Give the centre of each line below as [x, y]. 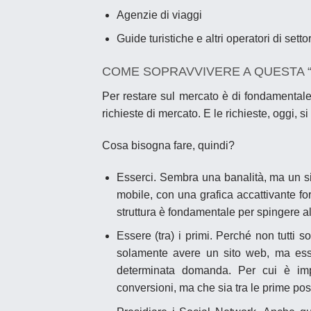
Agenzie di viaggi [159, 15]
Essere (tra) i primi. [164, 236]
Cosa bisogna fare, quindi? [168, 145]
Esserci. [136, 177]
